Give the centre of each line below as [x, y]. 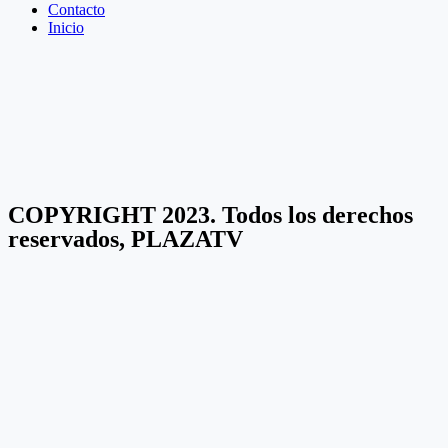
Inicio [66, 27]
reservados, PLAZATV [125, 238]
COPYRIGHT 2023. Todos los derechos [210, 214]
